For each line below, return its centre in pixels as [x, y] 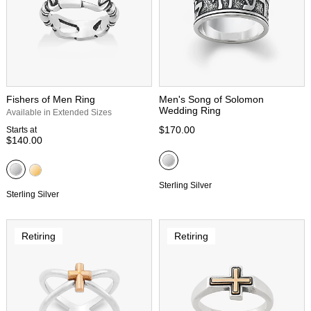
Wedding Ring [190, 110]
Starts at [22, 130]
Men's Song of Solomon [211, 99]
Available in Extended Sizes [59, 112]
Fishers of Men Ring [51, 99]
